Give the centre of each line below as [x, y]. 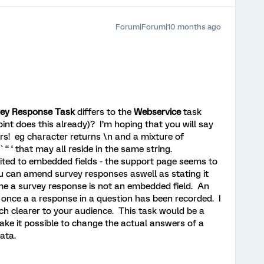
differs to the [104, 112]
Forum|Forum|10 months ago [168, 27]
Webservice [159, 112]
